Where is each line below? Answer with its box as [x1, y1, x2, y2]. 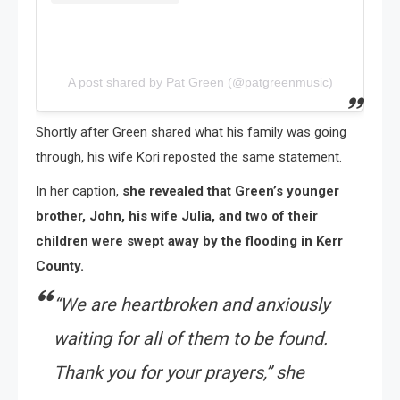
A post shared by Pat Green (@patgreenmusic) [67, 74, 333, 89]
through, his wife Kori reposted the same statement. [36, 148, 342, 165]
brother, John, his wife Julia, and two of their [36, 207, 318, 224]
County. [36, 257, 84, 274]
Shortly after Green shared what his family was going [36, 123, 346, 140]
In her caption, [36, 182, 122, 199]
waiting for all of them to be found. [54, 327, 328, 349]
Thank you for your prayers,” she [54, 361, 304, 383]
